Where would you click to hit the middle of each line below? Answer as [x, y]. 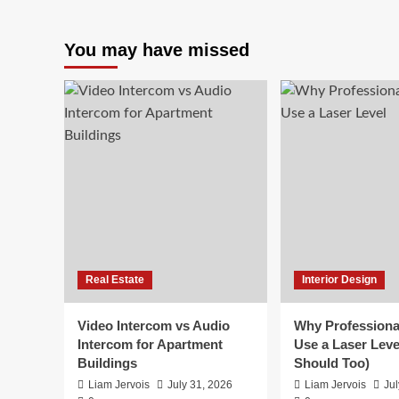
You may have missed [157, 50]
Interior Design [339, 280]
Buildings [107, 363]
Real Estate [115, 280]
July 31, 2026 [200, 385]
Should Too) [332, 363]
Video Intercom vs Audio [154, 326]
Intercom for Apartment [150, 345]
